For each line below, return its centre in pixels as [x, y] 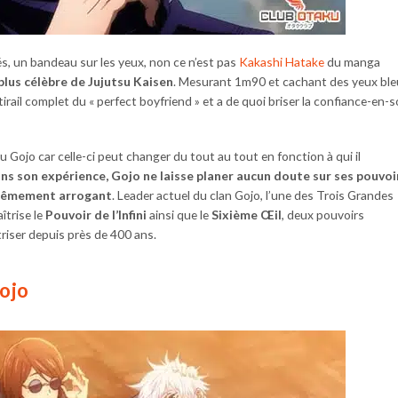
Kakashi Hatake [282, 61]
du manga [352, 61]
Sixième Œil [247, 214]
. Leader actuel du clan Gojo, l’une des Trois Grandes [253, 195]
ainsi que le [179, 214]
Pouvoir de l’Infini [96, 214]
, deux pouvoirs [323, 214]
